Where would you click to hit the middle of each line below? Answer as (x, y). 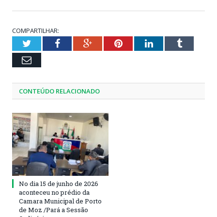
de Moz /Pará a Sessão (54, 209)
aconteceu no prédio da (54, 192)
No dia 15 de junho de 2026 (59, 183)
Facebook (78, 43)
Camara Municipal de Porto (60, 201)
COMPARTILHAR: (36, 30)
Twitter (45, 43)
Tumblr (196, 43)
